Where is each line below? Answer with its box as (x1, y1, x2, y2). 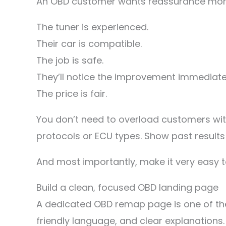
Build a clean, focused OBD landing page (36, 181, 218, 194)
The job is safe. (36, 54, 103, 67)
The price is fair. (36, 87, 107, 100)
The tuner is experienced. (36, 21, 148, 33)
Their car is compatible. (36, 37, 142, 50)
